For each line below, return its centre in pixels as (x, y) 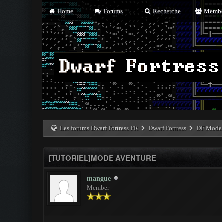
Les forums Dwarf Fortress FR (99, 128)
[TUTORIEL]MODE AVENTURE (102, 158)
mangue (98, 179)
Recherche (166, 11)
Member (98, 188)
